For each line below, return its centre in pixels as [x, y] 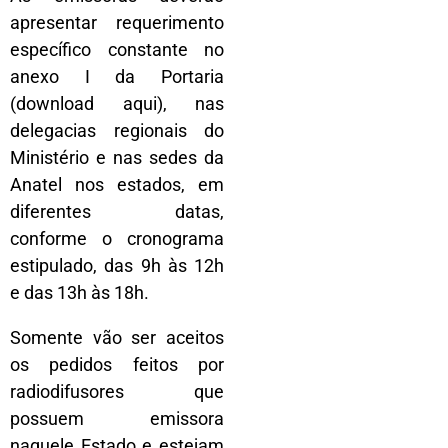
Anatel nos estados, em [117, 184]
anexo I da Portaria [117, 76]
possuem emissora [117, 418]
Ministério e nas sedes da [117, 157]
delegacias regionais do [117, 130]
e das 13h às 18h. [79, 292]
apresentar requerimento [117, 22]
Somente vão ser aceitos [117, 337]
